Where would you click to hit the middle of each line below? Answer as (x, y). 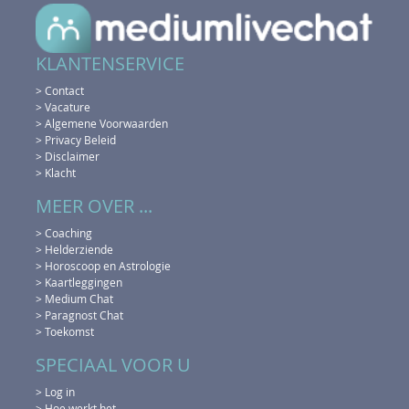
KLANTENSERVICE (110, 63)
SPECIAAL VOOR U (113, 364)
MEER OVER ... (94, 205)
